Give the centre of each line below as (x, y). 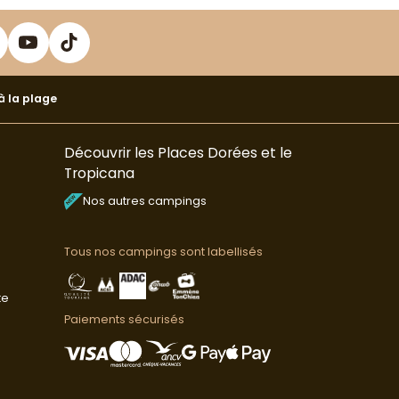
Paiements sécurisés (124, 319)
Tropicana (99, 173)
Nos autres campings (144, 200)
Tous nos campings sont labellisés (163, 252)
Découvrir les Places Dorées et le (178, 152)
